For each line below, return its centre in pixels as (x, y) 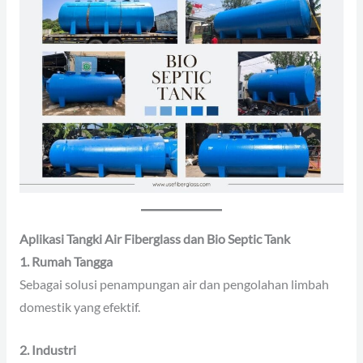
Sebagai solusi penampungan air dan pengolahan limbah (174, 284)
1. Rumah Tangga (66, 261)
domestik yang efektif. (79, 307)
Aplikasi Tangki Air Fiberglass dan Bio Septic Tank (154, 239)
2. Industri (47, 350)
